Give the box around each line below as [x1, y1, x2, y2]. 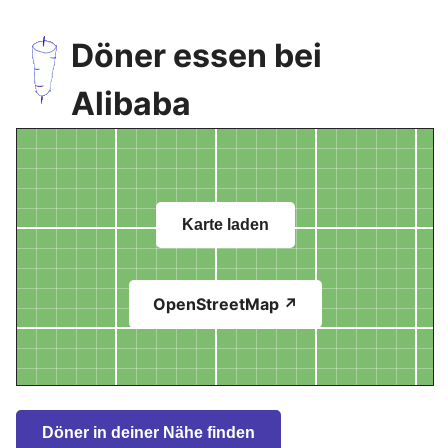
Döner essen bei [71, 36, 322, 75]
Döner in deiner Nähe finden [42, 424, 255, 441]
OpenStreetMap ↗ [152, 294, 298, 314]
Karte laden [181, 216, 269, 233]
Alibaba [71, 84, 191, 123]
